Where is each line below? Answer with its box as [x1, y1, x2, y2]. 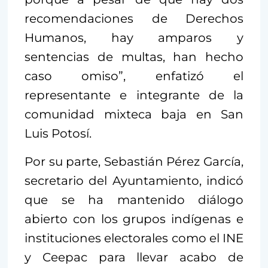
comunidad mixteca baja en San [25, 106, 243, 121]
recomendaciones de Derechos [25, 11, 243, 26]
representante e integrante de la [25, 87, 243, 102]
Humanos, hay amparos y [25, 30, 243, 45]
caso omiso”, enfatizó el [25, 68, 243, 83]
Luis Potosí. [25, 126, 92, 141]
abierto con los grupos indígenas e [25, 211, 243, 226]
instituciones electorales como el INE [25, 230, 243, 245]
